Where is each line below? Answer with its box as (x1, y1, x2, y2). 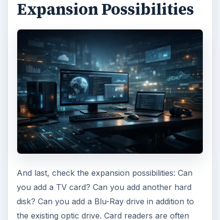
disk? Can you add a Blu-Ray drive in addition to (16, 196, 194, 206)
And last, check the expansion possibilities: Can (16, 167, 192, 178)
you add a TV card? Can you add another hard (16, 182, 192, 192)
